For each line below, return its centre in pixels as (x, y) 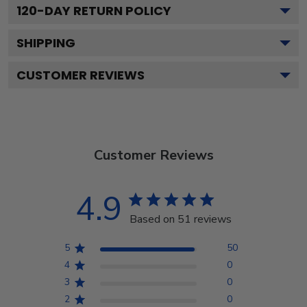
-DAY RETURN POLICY (104, 11)
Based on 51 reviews (181, 219)
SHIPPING (46, 43)
